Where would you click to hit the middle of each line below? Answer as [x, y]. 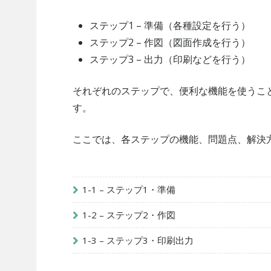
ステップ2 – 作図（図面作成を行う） [170, 42]
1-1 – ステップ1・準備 [129, 190]
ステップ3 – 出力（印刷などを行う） [170, 59]
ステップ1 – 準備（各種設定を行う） [170, 25]
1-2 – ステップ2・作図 [129, 215]
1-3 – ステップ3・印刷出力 [138, 240]
